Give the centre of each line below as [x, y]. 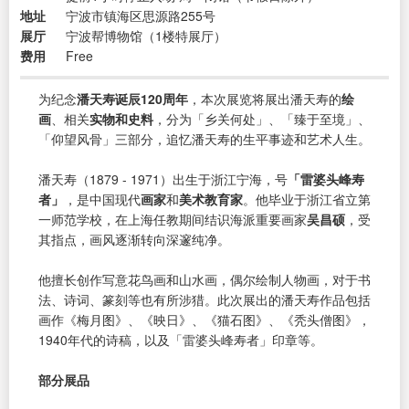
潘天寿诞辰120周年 [132, 98]
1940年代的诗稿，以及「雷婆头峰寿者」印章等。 [181, 339]
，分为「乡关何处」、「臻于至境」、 [262, 118]
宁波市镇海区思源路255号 [141, 15]
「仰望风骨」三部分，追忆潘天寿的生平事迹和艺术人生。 [204, 138]
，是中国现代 [102, 199]
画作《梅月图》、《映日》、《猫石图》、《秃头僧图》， [204, 319]
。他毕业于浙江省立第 [307, 199]
